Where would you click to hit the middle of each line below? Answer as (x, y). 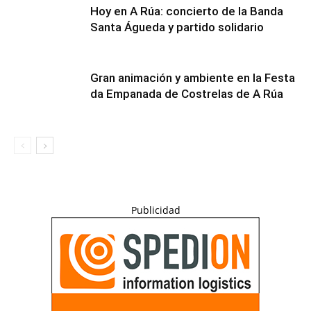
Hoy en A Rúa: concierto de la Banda (187, 11)
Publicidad (155, 210)
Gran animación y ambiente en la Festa (193, 78)
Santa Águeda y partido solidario (177, 27)
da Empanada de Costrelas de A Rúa (187, 94)
